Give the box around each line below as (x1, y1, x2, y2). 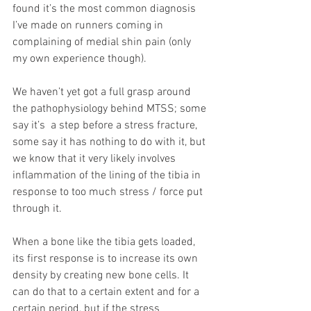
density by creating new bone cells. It (12, 268, 192, 283)
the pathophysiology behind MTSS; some (12, 101, 209, 116)
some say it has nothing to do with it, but (12, 135, 208, 149)
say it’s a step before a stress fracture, (12, 118, 200, 133)
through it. (12, 201, 62, 216)
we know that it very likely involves (12, 151, 178, 166)
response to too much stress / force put (12, 185, 205, 199)
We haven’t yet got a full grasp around (12, 85, 194, 99)
